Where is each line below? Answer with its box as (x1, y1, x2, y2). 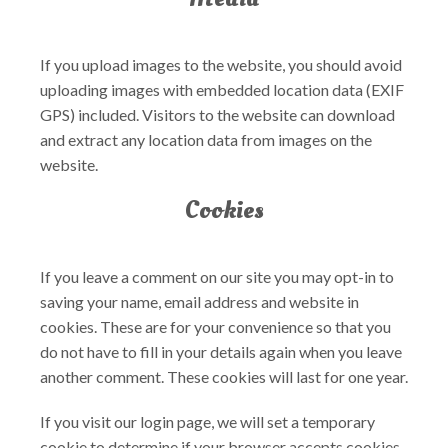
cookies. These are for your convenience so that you (40, 317, 391, 336)
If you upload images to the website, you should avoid (40, 55, 402, 74)
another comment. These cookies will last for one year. (40, 367, 408, 386)
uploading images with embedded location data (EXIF (40, 80, 404, 99)
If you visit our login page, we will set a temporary (40, 412, 375, 431)
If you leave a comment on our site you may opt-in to (40, 267, 394, 286)
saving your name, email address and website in (40, 292, 359, 311)
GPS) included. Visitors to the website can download (40, 105, 395, 124)
